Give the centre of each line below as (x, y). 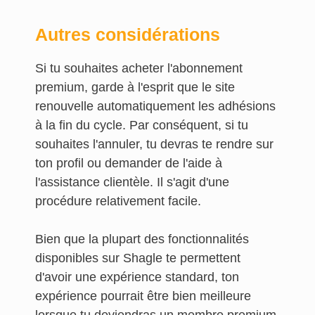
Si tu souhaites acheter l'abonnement (139, 68)
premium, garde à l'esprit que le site (135, 87)
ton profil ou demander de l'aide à (129, 163)
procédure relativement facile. (118, 201)
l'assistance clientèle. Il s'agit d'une (132, 182)
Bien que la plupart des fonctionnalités (142, 239)
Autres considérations (128, 34)
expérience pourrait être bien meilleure (143, 296)
